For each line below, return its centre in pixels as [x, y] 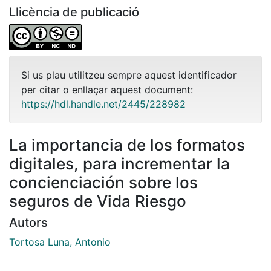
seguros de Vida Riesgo [98, 201]
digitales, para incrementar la [119, 163]
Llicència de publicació [74, 12]
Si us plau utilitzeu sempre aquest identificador [129, 75]
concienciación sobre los [103, 182]
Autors [28, 222]
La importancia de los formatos [127, 145]
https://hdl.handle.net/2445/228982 [103, 104]
